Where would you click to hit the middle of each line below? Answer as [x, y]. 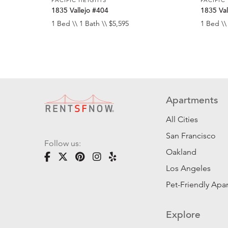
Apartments [192, 101]
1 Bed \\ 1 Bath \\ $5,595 [90, 24]
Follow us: [63, 144]
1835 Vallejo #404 [80, 11]
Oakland [181, 152]
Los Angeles [189, 168]
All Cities [182, 120]
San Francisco [191, 136]
